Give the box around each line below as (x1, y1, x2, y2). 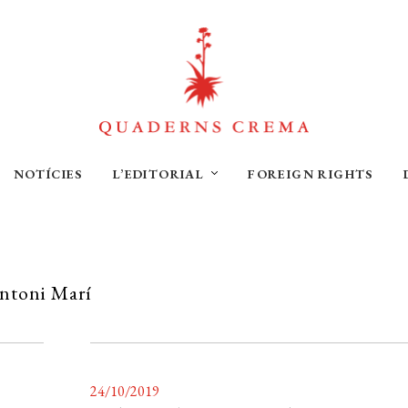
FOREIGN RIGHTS (248, 166, 373, 183)
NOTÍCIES (13, 166, 83, 183)
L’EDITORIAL (112, 166, 205, 183)
